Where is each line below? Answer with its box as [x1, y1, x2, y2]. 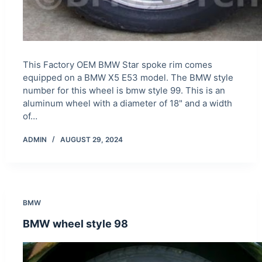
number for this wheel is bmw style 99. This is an [22, 84, 225, 96]
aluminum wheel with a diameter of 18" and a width [22, 97, 232, 109]
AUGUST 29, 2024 [60, 135, 123, 144]
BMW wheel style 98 [22, 217, 128, 230]
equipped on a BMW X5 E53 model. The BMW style [22, 71, 233, 83]
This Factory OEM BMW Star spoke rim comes [22, 58, 212, 70]
